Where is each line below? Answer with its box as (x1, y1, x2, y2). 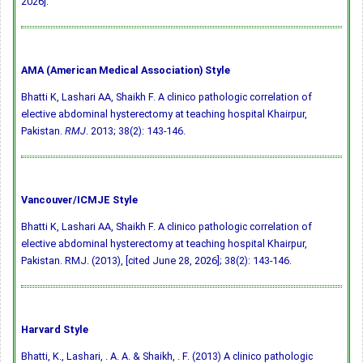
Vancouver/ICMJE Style (21, 194, 138, 207)
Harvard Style (21, 323, 88, 336)
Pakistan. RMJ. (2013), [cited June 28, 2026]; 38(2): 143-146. (21, 254, 292, 267)
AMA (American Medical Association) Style (21, 64, 230, 77)
